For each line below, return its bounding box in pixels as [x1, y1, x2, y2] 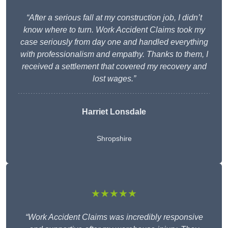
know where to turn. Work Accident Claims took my [23, 25, 205, 35]
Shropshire [96, 134, 132, 143]
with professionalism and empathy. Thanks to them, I [20, 50, 208, 59]
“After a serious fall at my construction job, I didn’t [26, 13, 202, 22]
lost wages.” [92, 74, 136, 83]
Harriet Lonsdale [82, 107, 146, 117]
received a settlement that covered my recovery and [21, 62, 207, 71]
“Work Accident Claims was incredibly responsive [25, 213, 203, 222]
